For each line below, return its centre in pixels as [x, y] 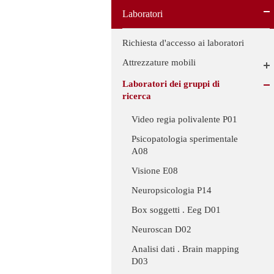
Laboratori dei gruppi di [171, 83]
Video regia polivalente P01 [184, 120]
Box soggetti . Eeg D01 [176, 210]
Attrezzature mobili [159, 62]
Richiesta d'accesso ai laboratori [183, 43]
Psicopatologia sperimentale [185, 139]
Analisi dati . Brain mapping [185, 249]
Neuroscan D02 [161, 230]
